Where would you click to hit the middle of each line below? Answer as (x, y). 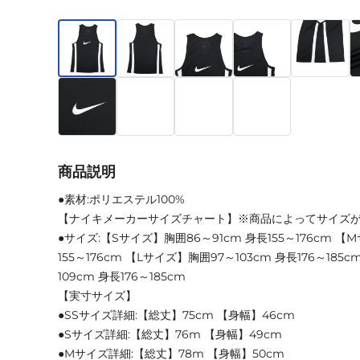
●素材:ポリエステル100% (121, 199)
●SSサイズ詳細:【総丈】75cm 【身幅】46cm (176, 315)
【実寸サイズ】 (97, 295)
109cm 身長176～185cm (122, 276)
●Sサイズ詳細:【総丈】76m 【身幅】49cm (170, 334)
